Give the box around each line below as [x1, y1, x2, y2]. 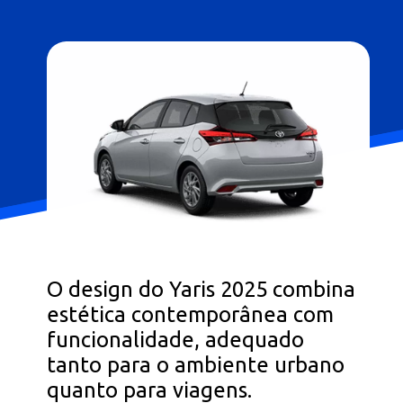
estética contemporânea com [47, 302, 335, 327]
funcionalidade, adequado [47, 327, 305, 353]
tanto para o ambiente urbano [47, 353, 345, 378]
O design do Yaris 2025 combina [47, 277, 356, 302]
